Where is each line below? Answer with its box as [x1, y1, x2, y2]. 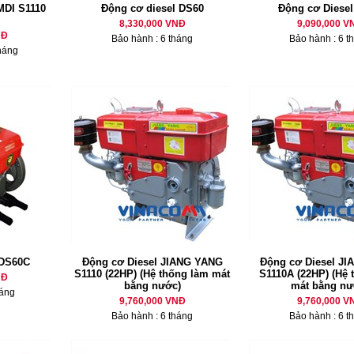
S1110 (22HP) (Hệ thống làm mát [74, 268, 230, 280]
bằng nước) [123, 280, 181, 292]
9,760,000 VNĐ [119, 296, 186, 307]
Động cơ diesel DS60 [100, 2, 204, 14]
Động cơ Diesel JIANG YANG [81, 256, 223, 268]
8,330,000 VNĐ [119, 18, 186, 29]
